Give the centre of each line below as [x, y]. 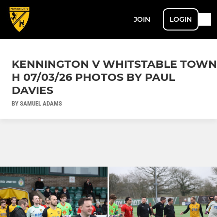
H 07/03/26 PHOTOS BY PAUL [93, 77]
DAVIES [32, 90]
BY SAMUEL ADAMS [37, 103]
